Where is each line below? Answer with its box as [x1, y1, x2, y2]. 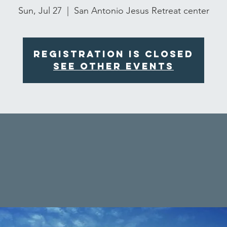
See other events [53, 60, 174, 72]
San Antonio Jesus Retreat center [73, 5, 209, 16]
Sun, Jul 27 [18, 5, 62, 16]
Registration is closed [33, 48, 194, 60]
